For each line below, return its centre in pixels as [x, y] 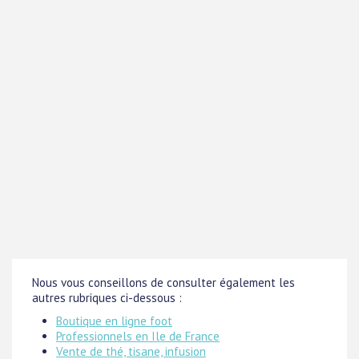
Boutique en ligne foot [114, 321]
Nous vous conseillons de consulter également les [163, 282]
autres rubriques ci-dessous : [107, 298]
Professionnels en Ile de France [138, 336]
